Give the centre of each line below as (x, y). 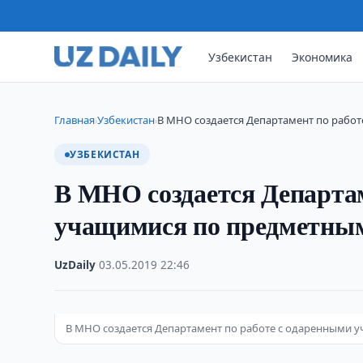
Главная (75, 120)
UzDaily (75, 265)
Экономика (322, 57)
